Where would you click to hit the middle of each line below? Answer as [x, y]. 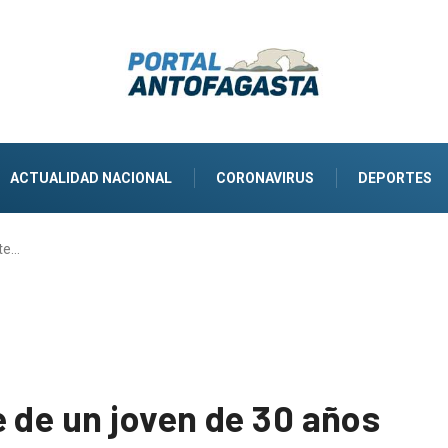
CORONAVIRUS [265, 177]
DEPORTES [395, 177]
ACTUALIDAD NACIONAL [91, 177]
